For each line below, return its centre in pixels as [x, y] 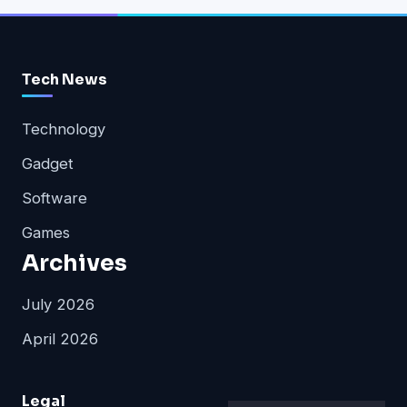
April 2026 [60, 339]
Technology [64, 129]
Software [55, 199]
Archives [74, 263]
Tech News [65, 80]
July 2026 [58, 305]
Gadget [48, 164]
